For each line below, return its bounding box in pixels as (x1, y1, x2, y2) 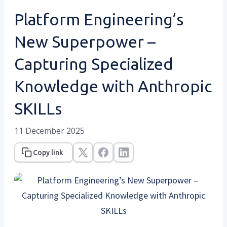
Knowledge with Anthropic (14, 77, 212, 95)
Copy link (33, 148, 63, 157)
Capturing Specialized (14, 54, 173, 73)
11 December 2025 (14, 125, 85, 136)
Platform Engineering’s (14, 10, 183, 28)
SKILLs (14, 99, 62, 118)
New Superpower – (14, 32, 156, 51)
